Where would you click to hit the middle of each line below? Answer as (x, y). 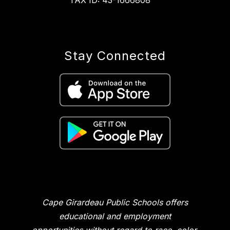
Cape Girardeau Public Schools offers (115, 203)
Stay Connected (115, 56)
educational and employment (115, 216)
